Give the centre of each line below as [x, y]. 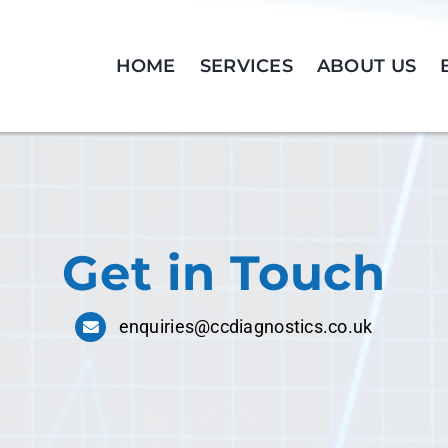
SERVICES [246, 66]
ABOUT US [366, 66]
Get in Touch [224, 272]
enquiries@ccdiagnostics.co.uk [245, 326]
